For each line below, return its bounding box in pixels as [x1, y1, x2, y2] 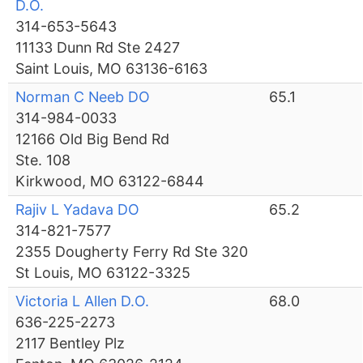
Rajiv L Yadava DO [15, 201, 140, 219]
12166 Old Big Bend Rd [15, 130, 170, 148]
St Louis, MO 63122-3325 [15, 264, 191, 282]
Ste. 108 [15, 152, 71, 169]
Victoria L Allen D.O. [15, 293, 150, 310]
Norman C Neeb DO [15, 88, 151, 106]
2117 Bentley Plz [15, 335, 126, 352]
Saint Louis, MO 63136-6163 [15, 60, 208, 78]
